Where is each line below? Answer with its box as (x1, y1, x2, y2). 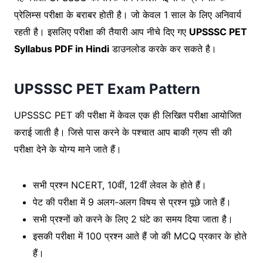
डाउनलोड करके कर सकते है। (109, 42, 217, 55)
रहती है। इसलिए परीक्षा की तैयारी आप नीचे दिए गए (14, 25, 189, 38)
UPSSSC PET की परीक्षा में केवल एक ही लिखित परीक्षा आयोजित (14, 109, 241, 121)
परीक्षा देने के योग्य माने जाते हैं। (14, 143, 124, 155)
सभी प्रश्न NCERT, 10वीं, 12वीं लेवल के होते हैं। (33, 178, 213, 191)
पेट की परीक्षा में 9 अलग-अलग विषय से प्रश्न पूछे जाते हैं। (33, 195, 237, 208)
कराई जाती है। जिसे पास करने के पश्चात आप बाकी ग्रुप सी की (14, 126, 232, 138)
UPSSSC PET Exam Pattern (14, 80, 200, 97)
